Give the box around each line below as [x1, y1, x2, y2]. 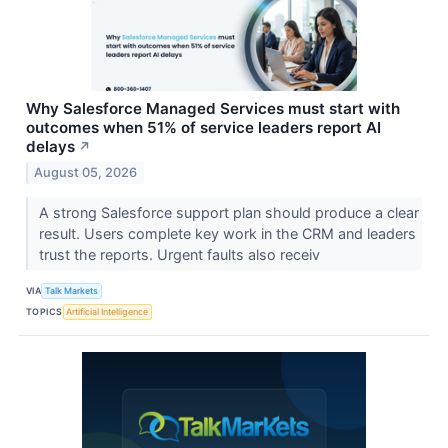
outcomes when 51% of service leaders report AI [26, 118, 381, 138]
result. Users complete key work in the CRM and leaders [38, 225, 416, 243]
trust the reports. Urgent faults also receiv [38, 246, 324, 264]
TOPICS [26, 305, 63, 317]
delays [26, 137, 75, 157]
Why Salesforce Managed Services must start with [26, 99, 400, 119]
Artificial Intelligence [66, 305, 149, 317]
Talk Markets [45, 284, 99, 296]
